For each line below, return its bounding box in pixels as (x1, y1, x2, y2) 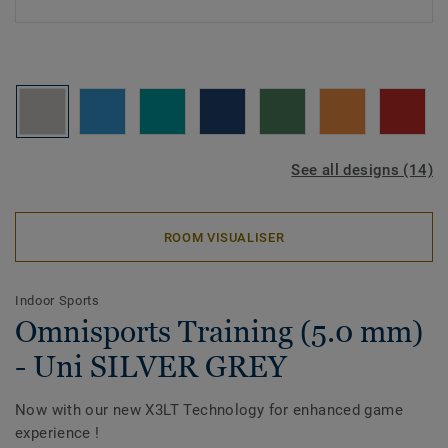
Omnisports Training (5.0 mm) (15, 314, 423, 349)
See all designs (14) (291, 161, 433, 179)
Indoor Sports (15, 293, 100, 308)
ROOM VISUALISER (163, 229, 285, 245)
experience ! (15, 424, 100, 442)
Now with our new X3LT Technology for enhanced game (15, 401, 404, 419)
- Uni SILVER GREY (15, 349, 286, 384)
